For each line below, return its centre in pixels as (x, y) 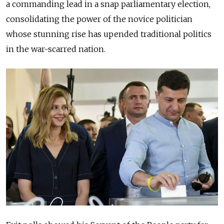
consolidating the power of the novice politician (99, 19)
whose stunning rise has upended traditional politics (109, 34)
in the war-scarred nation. (56, 49)
